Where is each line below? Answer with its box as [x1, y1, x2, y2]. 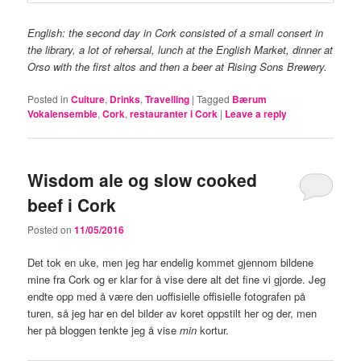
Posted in [27, 91, 69, 106]
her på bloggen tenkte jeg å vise [27, 322, 180, 338]
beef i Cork [27, 193, 117, 218]
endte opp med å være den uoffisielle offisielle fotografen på [27, 288, 306, 305]
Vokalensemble [27, 106, 98, 121]
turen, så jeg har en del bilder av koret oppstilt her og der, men [27, 305, 317, 322]
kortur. [200, 322, 230, 338]
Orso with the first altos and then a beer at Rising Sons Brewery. [27, 58, 328, 74]
